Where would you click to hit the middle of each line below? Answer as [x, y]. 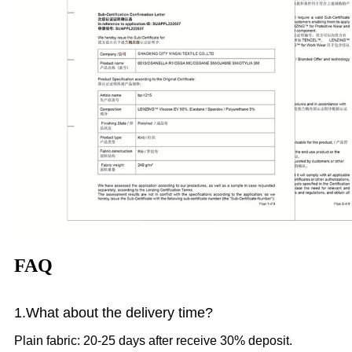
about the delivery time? [136, 313]
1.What [37, 313]
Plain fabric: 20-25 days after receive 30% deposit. [153, 341]
